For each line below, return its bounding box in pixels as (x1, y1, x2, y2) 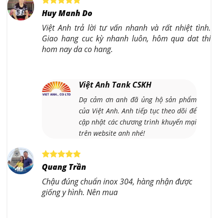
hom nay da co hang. (42, 43, 113, 54)
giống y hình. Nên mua (42, 186, 118, 198)
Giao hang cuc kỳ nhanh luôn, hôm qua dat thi (42, 33, 211, 44)
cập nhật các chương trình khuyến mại (79, 117, 197, 127)
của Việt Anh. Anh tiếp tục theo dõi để (79, 106, 197, 115)
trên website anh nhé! (79, 128, 145, 138)
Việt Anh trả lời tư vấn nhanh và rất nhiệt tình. (42, 22, 211, 33)
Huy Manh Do (42, 7, 92, 18)
